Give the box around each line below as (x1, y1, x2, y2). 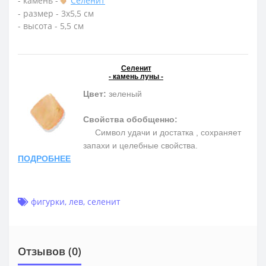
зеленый (106, 88, 142, 99)
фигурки (31, 195, 65, 207)
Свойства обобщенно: (83, 114, 178, 124)
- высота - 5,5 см (18, 20, 84, 31)
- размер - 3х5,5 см (18, 7, 94, 19)
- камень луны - (109, 72, 163, 81)
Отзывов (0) (18, 243, 81, 258)
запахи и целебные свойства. (83, 140, 198, 150)
